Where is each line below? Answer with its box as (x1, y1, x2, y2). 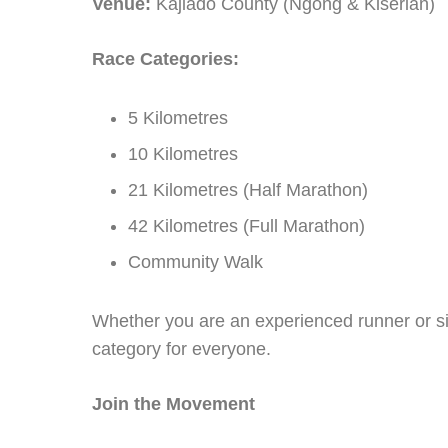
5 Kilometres (128, 108, 228, 128)
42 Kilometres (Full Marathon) (128, 216, 365, 236)
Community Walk (128, 252, 263, 272)
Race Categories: (92, 49, 239, 69)
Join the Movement (92, 394, 255, 414)
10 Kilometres (128, 144, 238, 164)
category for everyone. (92, 339, 271, 359)
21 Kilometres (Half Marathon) (128, 180, 368, 200)
